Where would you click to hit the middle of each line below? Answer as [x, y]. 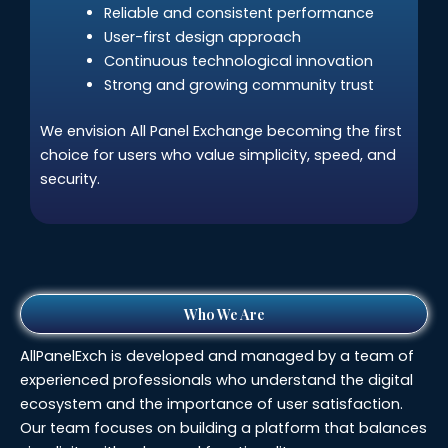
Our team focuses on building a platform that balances [223, 428]
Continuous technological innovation [238, 60]
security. [70, 178]
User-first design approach [202, 36]
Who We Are [224, 314]
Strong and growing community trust [238, 84]
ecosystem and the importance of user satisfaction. [211, 404]
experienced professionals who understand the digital [216, 380]
